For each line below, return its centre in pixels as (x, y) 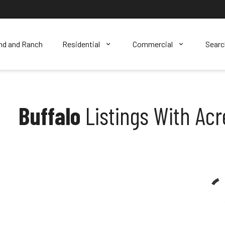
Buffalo (50, 115)
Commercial (152, 44)
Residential (81, 44)
